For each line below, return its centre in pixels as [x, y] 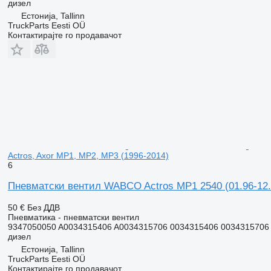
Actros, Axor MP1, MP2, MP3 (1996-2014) [88, 155]
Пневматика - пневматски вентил [73, 217]
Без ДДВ [43, 207]
